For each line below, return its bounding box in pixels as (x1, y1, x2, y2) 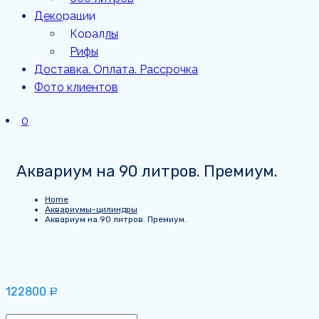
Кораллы (70, 27, 118, 41)
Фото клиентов (34, 80, 118, 94)
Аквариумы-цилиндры (45, 204, 137, 214)
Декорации (34, 9, 95, 23)
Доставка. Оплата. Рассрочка (34, 63, 198, 76)
